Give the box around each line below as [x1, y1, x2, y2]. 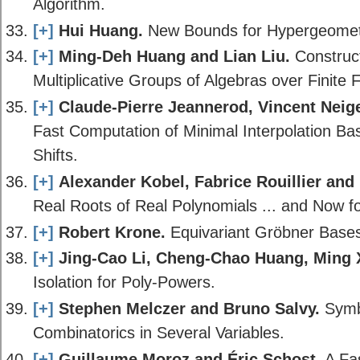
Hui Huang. [58, 20, 143, 39]
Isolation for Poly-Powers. [32, 272, 215, 292]
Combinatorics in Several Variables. [32, 323, 284, 342]
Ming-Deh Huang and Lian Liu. [58, 47, 290, 66]
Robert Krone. [58, 222, 166, 241]
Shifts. [32, 145, 78, 165]
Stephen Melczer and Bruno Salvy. [58, 299, 320, 318]
